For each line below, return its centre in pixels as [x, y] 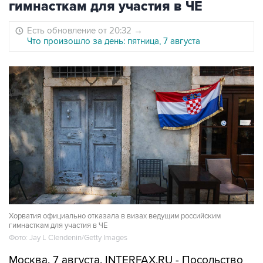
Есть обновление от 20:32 [80, 31]
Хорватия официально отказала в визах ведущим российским [115, 216]
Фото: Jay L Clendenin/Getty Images [68, 238]
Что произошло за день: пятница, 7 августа [114, 41]
